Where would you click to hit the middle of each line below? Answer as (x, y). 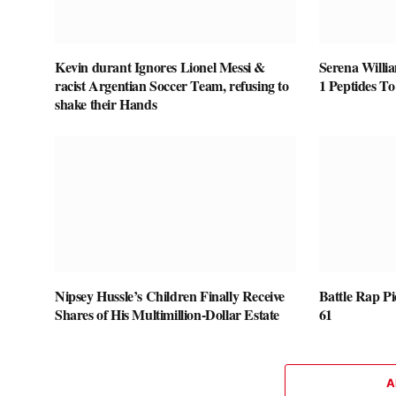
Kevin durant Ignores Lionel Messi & (160, 67)
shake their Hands (106, 104)
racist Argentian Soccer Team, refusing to (172, 86)
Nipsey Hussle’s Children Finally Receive (170, 295)
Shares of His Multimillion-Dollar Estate (168, 314)
